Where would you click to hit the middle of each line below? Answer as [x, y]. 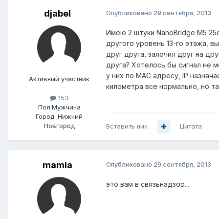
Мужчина [66, 107]
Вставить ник [127, 126]
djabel [57, 14]
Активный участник [59, 79]
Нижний [70, 117]
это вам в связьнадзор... [148, 184]
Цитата [191, 126]
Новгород [59, 126]
